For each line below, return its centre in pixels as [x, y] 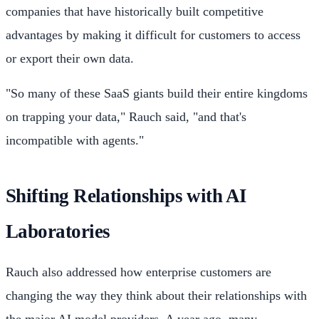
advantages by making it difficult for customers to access [153, 35]
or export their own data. [70, 59]
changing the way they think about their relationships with [156, 295]
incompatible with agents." [75, 141]
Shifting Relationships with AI [126, 195]
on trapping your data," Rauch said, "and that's [126, 117]
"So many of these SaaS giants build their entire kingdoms [157, 94]
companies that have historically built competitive [135, 12]
